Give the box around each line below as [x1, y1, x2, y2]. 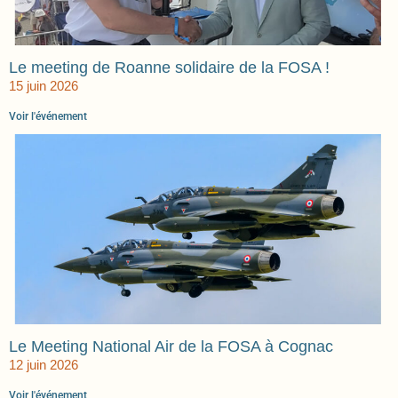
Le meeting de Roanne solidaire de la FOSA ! [9, 59, 330, 77]
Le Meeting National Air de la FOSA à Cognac [9, 338, 333, 356]
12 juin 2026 [9, 357, 78, 373]
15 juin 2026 [9, 78, 78, 94]
